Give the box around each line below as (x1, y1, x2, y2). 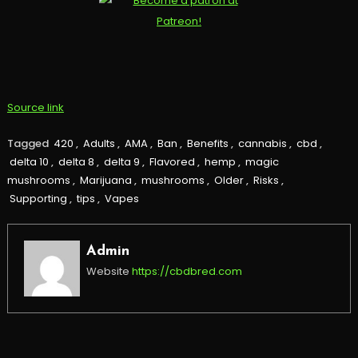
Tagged (6, 136, 51, 152)
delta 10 (9, 154, 49, 170)
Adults (82, 136, 115, 152)
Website (86, 264, 129, 280)
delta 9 (103, 154, 140, 170)
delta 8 (58, 154, 94, 170)
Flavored (149, 154, 195, 170)
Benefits (186, 136, 229, 152)
